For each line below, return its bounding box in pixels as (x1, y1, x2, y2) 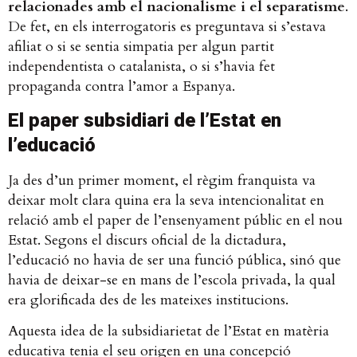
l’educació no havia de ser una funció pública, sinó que (8, 249, 341, 270)
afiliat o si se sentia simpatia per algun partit (8, 37, 274, 57)
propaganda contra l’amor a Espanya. (8, 76, 243, 97)
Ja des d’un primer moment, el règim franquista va (8, 170, 316, 190)
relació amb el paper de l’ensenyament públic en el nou (8, 210, 343, 230)
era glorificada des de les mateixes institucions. (8, 289, 292, 310)
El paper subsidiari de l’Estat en (8, 108, 281, 131)
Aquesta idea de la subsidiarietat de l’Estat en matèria (8, 320, 329, 341)
